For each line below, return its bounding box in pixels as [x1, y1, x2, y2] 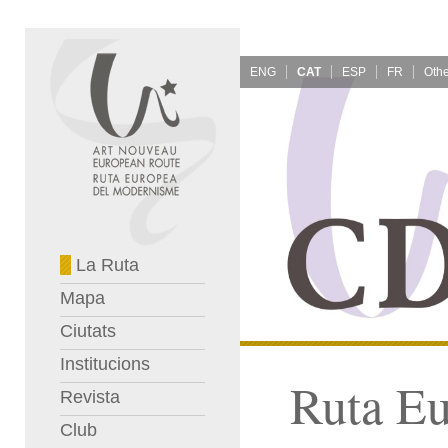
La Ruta [71, 255, 139, 275]
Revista [60, 387, 120, 407]
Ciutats [60, 321, 116, 341]
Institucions [60, 354, 150, 374]
